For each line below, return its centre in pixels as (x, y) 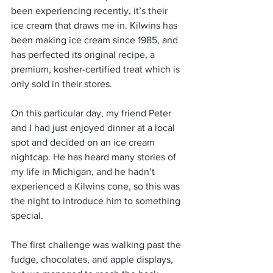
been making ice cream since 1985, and (96, 40)
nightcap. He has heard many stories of (95, 157)
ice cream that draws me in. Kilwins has (95, 25)
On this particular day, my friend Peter (92, 113)
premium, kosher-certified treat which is (97, 69)
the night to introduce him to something (97, 201)
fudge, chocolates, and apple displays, (93, 259)
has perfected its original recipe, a (84, 55)
